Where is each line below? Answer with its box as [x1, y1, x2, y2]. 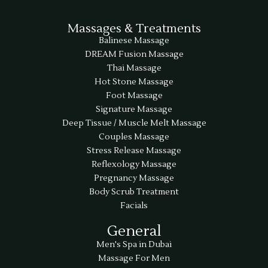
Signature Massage [96, 103, 172, 115]
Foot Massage [105, 90, 163, 101]
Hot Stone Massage [95, 76, 173, 87]
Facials [120, 200, 148, 211]
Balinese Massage [99, 35, 169, 46]
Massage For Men [98, 252, 170, 264]
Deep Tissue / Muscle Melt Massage [62, 117, 206, 129]
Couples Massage [99, 131, 169, 142]
